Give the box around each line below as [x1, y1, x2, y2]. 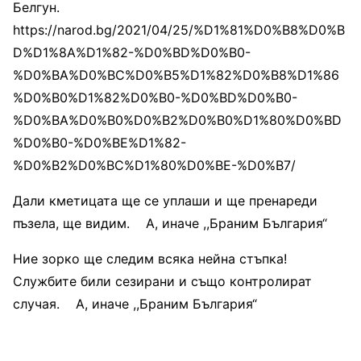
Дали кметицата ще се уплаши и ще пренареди [13, 192, 317, 209]
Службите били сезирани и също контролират [13, 272, 312, 289]
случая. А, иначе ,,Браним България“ [13, 295, 257, 312]
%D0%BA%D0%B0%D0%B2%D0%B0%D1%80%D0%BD [13, 111, 342, 128]
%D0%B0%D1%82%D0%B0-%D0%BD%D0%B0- [13, 89, 297, 106]
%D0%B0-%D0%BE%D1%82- [13, 134, 186, 151]
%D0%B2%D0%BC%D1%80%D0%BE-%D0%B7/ [13, 156, 296, 173]
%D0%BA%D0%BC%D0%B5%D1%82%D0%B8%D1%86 [13, 66, 339, 83]
